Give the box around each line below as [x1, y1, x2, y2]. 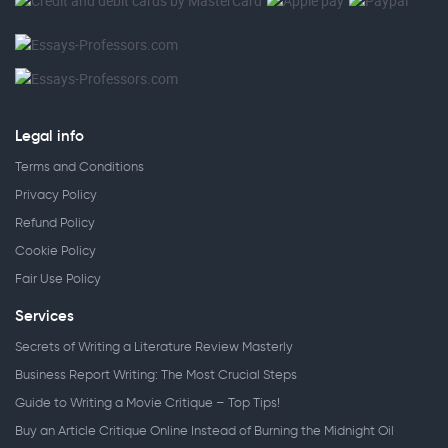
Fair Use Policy [15, 271, 101, 286]
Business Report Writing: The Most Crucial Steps [15, 367, 297, 382]
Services [15, 306, 74, 325]
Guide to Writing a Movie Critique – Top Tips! [15, 395, 280, 410]
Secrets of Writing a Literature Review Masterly [15, 339, 293, 354]
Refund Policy [15, 215, 95, 230]
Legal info [15, 126, 84, 145]
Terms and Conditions [15, 159, 144, 174]
